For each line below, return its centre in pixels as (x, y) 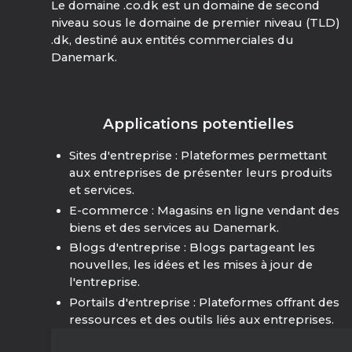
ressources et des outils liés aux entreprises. (201, 320)
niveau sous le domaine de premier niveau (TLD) (196, 23)
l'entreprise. (104, 282)
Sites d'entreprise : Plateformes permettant (198, 156)
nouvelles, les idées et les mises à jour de (191, 265)
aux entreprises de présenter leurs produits (200, 173)
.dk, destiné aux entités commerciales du (173, 40)
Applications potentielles (199, 124)
